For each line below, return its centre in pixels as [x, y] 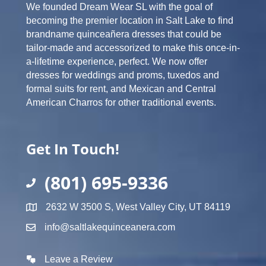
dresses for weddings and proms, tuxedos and [123, 75]
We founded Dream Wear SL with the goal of [119, 7]
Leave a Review [79, 259]
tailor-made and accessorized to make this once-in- [133, 48]
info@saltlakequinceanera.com [110, 227]
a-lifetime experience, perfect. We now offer [117, 61]
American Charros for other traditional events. [121, 102]
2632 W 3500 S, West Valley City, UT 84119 [138, 207]
